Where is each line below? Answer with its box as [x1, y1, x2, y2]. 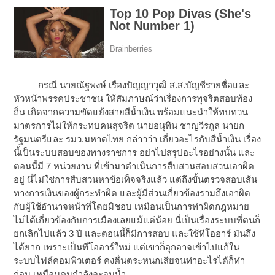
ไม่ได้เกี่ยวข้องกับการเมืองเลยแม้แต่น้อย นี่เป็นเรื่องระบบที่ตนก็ [14, 215, 261, 226]
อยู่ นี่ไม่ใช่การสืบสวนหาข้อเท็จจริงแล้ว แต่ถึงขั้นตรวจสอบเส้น [14, 174, 258, 185]
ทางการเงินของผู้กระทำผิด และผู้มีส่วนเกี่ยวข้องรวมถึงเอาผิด [14, 188, 251, 199]
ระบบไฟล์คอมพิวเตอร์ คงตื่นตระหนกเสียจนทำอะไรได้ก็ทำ [14, 255, 246, 266]
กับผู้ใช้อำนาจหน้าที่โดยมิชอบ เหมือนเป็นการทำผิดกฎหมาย [14, 201, 250, 212]
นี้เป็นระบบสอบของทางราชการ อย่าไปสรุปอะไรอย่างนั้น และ [14, 147, 255, 158]
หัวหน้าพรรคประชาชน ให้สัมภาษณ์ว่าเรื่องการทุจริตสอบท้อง [14, 93, 253, 104]
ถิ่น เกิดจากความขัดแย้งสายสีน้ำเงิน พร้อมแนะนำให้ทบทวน [14, 107, 249, 118]
